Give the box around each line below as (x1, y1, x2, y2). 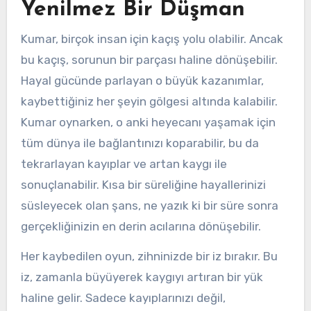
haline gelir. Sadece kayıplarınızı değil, (20, 290, 226, 305)
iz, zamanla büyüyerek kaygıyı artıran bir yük (20, 269, 263, 284)
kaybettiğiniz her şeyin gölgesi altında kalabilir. (20, 94, 278, 108)
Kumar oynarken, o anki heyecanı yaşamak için (20, 115, 276, 129)
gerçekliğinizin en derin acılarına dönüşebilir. (20, 219, 261, 233)
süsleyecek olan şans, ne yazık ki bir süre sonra (20, 198, 278, 212)
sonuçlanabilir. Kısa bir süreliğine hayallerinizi (20, 177, 266, 192)
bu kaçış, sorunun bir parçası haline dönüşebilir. (20, 52, 278, 67)
